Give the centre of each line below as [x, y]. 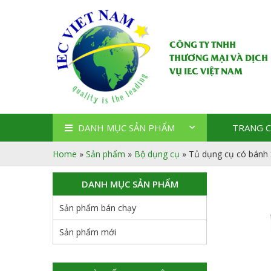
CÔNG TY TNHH [202, 43]
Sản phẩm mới [88, 232]
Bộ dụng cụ [157, 154]
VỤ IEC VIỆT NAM [206, 70]
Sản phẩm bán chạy [98, 207]
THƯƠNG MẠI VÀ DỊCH [218, 57]
